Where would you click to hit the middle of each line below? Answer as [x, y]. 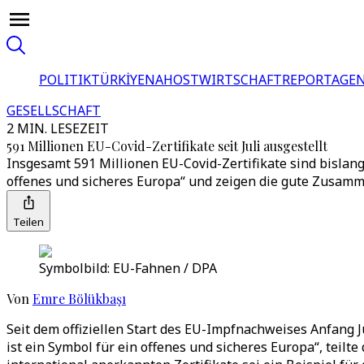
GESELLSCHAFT [54, 110]
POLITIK [65, 80]
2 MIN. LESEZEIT [58, 128]
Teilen [28, 222]
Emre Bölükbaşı [79, 299]
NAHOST [172, 80]
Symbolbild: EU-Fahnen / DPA [128, 268]
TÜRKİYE [118, 80]
